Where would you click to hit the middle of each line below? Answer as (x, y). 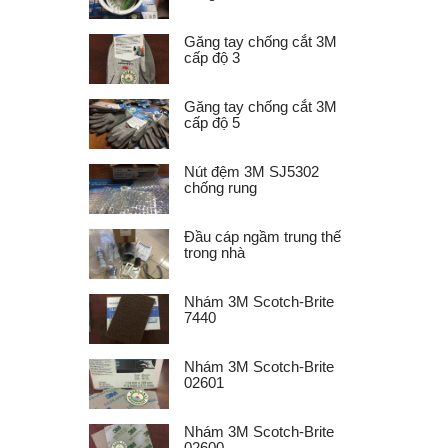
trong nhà (214, 252)
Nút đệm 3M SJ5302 (251, 171)
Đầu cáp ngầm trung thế (262, 236)
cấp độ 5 (212, 122)
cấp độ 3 (212, 57)
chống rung (220, 187)
